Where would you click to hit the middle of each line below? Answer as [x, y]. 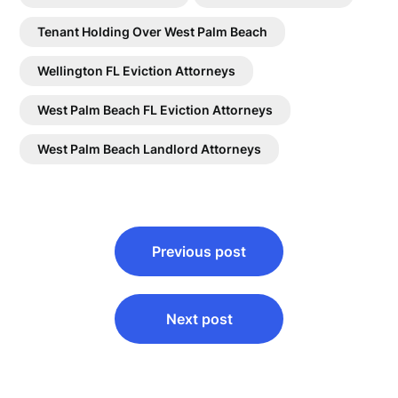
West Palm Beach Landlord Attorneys [150, 148]
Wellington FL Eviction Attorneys [137, 70]
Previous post [199, 251]
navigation [74, 258]
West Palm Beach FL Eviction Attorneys [155, 109]
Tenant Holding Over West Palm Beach [153, 31]
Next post [199, 318]
